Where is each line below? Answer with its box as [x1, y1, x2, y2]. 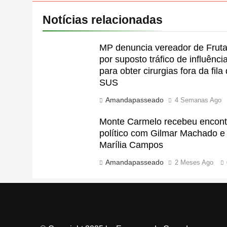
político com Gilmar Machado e [99, 128, 225, 138]
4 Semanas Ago [175, 96, 222, 104]
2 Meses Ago [175, 158, 214, 166]
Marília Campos [99, 139, 164, 150]
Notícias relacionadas [43, 13, 163, 26]
